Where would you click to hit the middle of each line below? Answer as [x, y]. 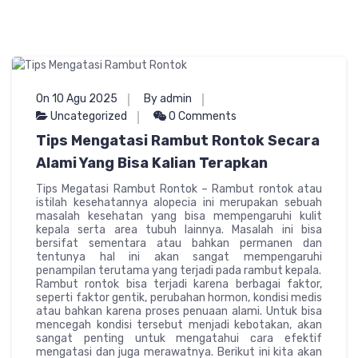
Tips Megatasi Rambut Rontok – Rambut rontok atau [179, 189]
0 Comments [201, 117]
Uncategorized [89, 117]
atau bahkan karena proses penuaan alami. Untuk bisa [179, 312]
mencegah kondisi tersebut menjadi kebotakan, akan [179, 325]
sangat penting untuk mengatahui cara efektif [179, 339]
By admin [168, 99]
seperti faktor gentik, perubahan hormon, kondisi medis [179, 298]
